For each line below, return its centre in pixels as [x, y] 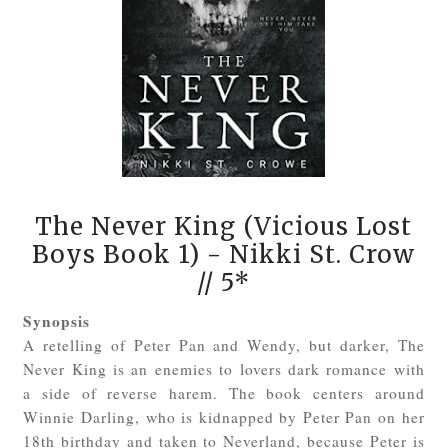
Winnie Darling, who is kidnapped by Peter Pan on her [224, 417]
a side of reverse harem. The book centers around [224, 393]
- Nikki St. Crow [308, 255]
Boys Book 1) [116, 255]
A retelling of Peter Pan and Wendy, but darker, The [224, 345]
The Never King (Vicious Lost [224, 227]
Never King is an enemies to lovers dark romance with [224, 369]
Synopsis [57, 321]
